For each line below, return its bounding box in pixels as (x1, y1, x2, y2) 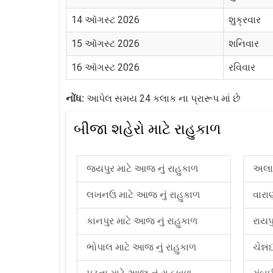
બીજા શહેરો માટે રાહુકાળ (74, 121, 221, 138)
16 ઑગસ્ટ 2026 (71, 62, 140, 73)
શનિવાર (229, 38, 259, 49)
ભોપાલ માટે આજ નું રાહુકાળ (87, 241, 196, 253)
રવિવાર (229, 62, 255, 73)
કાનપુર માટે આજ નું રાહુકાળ (87, 215, 197, 227)
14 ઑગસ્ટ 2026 (71, 14, 140, 26)
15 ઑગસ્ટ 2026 (71, 38, 140, 49)
